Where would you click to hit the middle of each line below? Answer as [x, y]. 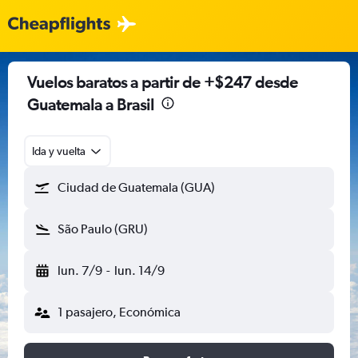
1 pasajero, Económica [119, 312]
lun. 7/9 [80, 270]
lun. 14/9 [139, 270]
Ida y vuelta [59, 151]
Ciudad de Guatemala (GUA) [136, 187]
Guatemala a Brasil [91, 104]
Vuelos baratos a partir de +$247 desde [163, 82]
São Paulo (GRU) [103, 229]
